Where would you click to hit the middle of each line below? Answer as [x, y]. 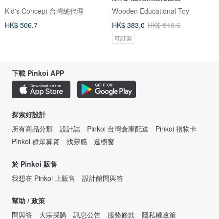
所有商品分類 [32, 128]
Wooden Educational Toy [151, 11]
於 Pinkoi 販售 [34, 164]
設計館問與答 [103, 178]
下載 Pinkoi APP [38, 73]
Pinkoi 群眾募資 [36, 141]
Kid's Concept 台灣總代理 [44, 11]
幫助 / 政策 [28, 200]
